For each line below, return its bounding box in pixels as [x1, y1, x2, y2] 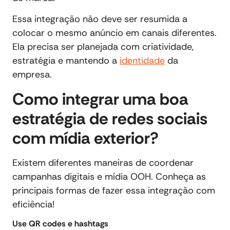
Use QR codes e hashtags [12, 218, 108, 229]
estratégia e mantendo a [12, 54, 120, 67]
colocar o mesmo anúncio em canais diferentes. [12, 27, 217, 40]
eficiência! [12, 198, 54, 210]
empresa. [12, 68, 52, 81]
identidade [120, 54, 165, 67]
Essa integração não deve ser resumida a [12, 13, 187, 26]
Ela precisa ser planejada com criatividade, [12, 41, 194, 53]
